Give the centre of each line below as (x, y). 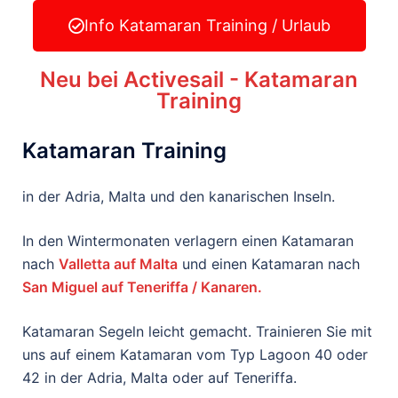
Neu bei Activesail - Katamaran (199, 80)
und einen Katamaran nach (269, 264)
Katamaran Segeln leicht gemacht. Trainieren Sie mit (197, 331)
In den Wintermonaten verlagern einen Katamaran (188, 241)
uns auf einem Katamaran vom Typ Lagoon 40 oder (195, 354)
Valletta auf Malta (118, 264)
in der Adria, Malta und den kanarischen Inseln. (179, 196)
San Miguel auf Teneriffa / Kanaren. (142, 287)
